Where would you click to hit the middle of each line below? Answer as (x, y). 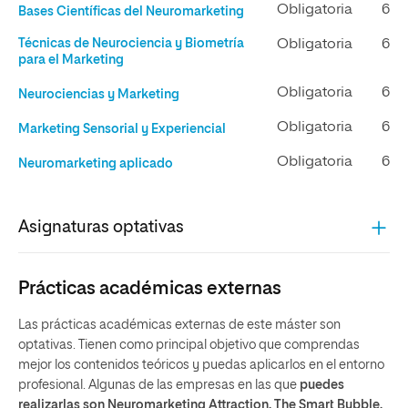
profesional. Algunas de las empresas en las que (159, 385)
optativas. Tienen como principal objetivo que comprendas (189, 345)
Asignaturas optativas (101, 227)
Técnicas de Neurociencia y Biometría (131, 44)
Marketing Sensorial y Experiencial (122, 129)
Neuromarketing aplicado (96, 164)
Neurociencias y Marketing (99, 95)
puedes (322, 385)
